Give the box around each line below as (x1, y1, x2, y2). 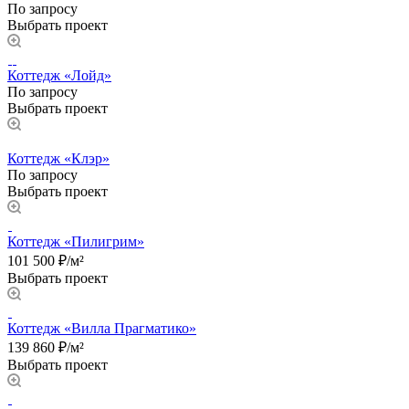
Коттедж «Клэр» (7, 150, 110, 166)
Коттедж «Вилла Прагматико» (7, 320, 196, 336)
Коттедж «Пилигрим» (7, 233, 144, 249)
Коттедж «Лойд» (7, 67, 111, 83)
